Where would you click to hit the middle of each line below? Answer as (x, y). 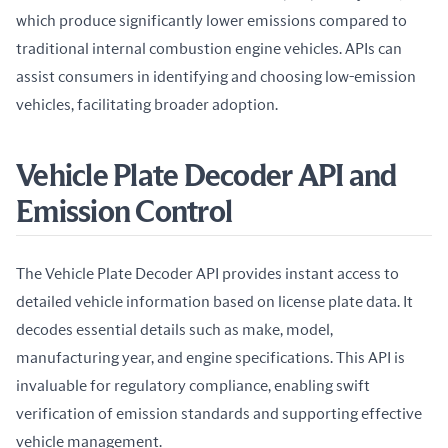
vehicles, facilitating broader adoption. (147, 105)
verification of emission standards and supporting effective (219, 414)
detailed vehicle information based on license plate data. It (214, 302)
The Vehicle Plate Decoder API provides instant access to (207, 274)
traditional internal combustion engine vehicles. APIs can (209, 49)
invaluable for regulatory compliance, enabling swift (193, 386)
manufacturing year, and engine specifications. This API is (210, 358)
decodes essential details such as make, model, (174, 330)
